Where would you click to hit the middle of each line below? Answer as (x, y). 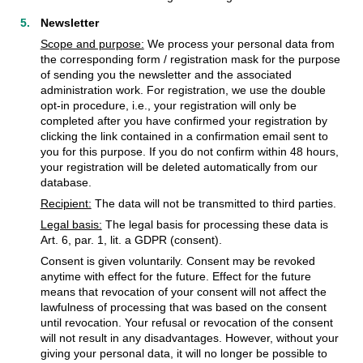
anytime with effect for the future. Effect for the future (175, 276)
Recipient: (66, 203)
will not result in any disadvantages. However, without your (189, 337)
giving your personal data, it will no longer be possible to (184, 353)
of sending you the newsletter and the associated (166, 74)
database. (66, 182)
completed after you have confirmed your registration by (184, 120)
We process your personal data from (239, 43)
